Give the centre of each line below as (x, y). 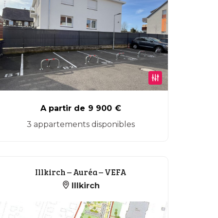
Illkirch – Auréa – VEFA (81, 172)
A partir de (63, 108)
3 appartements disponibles (81, 124)
